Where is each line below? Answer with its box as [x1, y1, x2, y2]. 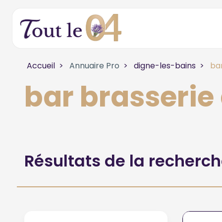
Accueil [26, 60, 55, 71]
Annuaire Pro [67, 60, 119, 71]
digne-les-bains [133, 60, 196, 71]
